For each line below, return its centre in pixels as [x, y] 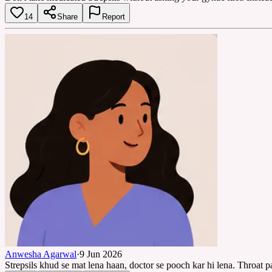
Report [114, 16]
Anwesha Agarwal [41, 254]
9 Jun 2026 [101, 254]
